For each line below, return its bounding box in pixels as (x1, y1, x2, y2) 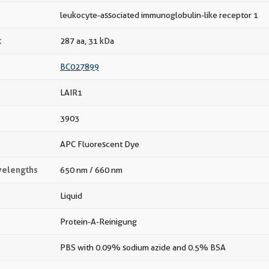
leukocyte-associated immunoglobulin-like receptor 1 (60, 10, 258, 20)
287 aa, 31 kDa (60, 36, 114, 46)
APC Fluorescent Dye (60, 139, 139, 149)
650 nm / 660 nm (60, 165, 122, 175)
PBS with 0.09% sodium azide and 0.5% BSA (60, 243, 226, 252)
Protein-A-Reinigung (60, 217, 137, 226)
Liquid (60, 191, 82, 201)
